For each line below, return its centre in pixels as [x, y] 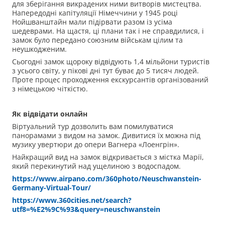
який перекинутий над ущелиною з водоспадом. [96, 166]
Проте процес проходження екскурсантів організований [110, 80]
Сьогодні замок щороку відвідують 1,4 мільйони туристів [111, 62]
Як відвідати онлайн [50, 114]
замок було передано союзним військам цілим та [97, 40]
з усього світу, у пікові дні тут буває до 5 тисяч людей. [105, 71]
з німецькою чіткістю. [50, 89]
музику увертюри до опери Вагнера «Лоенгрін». [96, 145]
